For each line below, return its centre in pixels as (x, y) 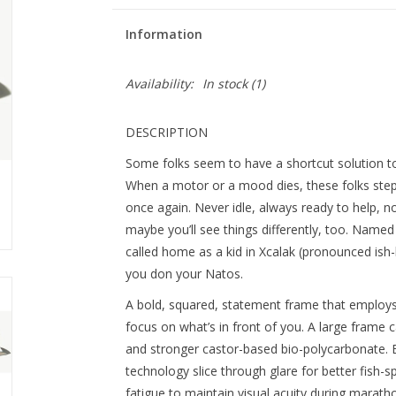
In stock (225, 84)
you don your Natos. (184, 274)
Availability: (159, 84)
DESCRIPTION (166, 132)
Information (164, 34)
